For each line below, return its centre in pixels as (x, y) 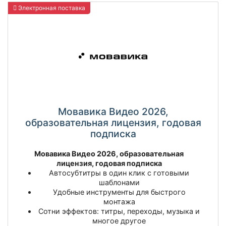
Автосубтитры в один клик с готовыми (119, 173)
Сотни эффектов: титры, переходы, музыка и (119, 211)
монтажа (119, 201)
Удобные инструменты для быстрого (119, 192)
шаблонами (119, 182)
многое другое (119, 220)
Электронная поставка (51, 8)
